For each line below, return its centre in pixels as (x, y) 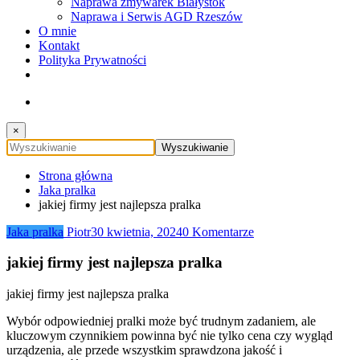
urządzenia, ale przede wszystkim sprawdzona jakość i (144, 350)
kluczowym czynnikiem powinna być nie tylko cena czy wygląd (170, 336)
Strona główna (76, 175)
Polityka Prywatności (92, 59)
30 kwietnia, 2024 (137, 231)
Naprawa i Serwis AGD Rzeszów (157, 16)
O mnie (57, 31)
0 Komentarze (218, 231)
